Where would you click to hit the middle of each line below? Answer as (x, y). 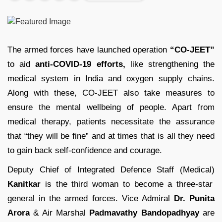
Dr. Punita (194, 198)
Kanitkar (24, 184)
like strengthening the (170, 64)
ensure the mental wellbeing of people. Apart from (111, 107)
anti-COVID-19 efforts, (80, 64)
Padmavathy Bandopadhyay (144, 213)
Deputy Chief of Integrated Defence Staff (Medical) (111, 169)
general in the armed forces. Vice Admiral (91, 198)
